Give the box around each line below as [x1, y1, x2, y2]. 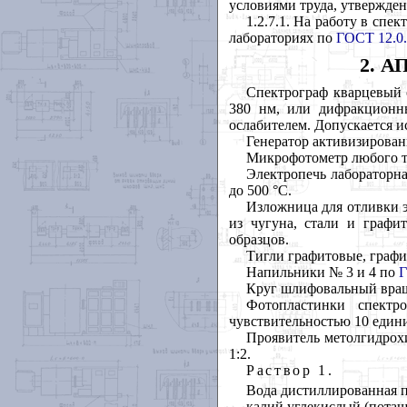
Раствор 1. [245, 362, 334, 378]
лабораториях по [229, 29, 336, 45]
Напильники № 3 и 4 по [245, 263, 399, 280]
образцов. [229, 231, 289, 247]
